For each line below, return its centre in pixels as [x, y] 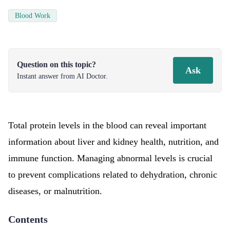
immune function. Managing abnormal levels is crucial [110, 158]
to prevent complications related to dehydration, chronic [113, 175]
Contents [28, 219]
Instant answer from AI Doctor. [62, 76]
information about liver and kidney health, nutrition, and [113, 142]
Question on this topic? [56, 64]
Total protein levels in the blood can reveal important [107, 125]
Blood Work [33, 16]
